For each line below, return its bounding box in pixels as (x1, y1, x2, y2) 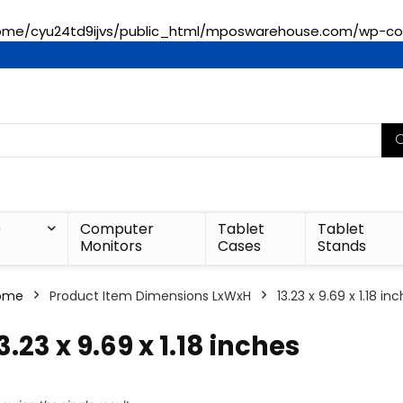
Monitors (79, 236, 142, 256)
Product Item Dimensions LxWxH (49, 287, 251, 305)
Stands (318, 236, 367, 256)
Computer (79, 219, 154, 239)
